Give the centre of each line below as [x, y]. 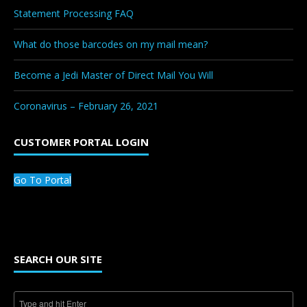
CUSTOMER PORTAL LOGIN [81, 142]
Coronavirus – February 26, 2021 [86, 106]
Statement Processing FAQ [74, 13]
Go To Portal [42, 180]
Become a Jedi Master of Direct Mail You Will [113, 75]
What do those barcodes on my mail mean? [111, 44]
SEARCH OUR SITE [58, 259]
